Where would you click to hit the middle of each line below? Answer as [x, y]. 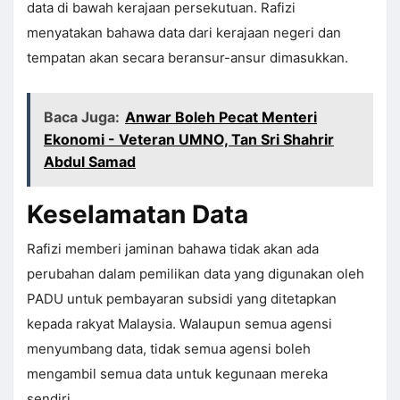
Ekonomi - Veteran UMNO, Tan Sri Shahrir [189, 140]
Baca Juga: [82, 117]
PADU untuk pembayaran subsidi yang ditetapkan [182, 299]
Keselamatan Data [137, 215]
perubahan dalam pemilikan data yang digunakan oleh [196, 274]
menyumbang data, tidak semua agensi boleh [169, 349]
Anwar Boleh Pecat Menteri [221, 117]
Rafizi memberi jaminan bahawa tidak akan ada [173, 249]
